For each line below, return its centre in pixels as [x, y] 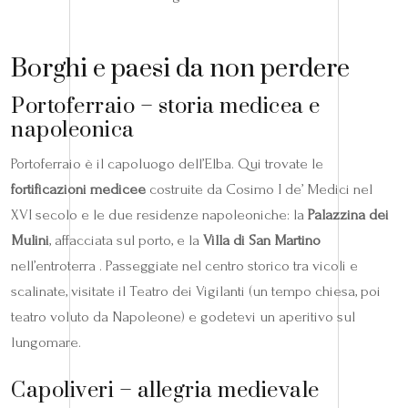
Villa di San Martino [262, 240]
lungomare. [46, 342]
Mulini [30, 240]
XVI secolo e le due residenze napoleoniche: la [159, 215]
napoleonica [73, 131]
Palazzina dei [348, 215]
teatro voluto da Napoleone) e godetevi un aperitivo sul [183, 317]
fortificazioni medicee [78, 189]
